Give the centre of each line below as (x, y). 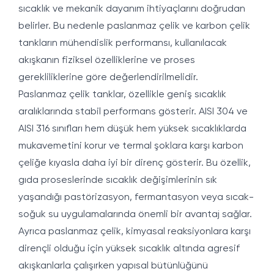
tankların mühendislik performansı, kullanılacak (123, 43)
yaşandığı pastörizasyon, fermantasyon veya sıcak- (136, 198)
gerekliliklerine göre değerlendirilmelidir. (108, 78)
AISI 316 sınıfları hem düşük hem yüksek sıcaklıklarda (132, 129)
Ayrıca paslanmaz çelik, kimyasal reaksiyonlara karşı (135, 232)
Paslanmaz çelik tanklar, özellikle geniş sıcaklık (122, 95)
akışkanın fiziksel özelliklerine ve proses (107, 61)
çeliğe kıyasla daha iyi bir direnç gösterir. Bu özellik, (135, 163)
